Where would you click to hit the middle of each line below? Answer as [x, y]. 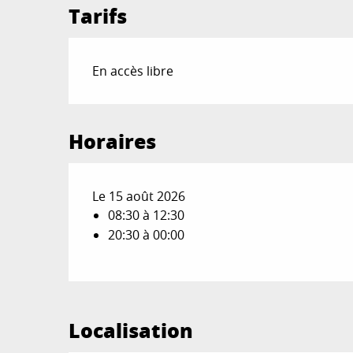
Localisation [131, 330]
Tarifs [98, 16]
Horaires [113, 141]
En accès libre [133, 71]
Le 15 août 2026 [139, 196]
